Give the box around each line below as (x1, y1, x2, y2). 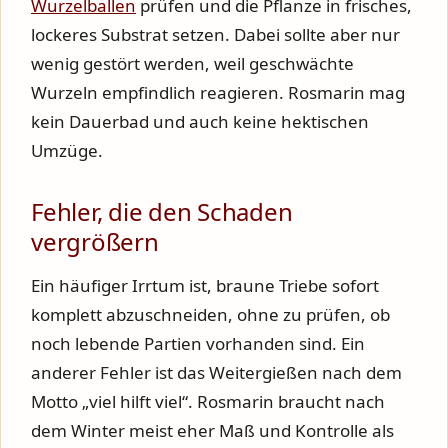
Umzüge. (31, 139, 103, 162)
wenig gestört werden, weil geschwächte (31, 52, 354, 75)
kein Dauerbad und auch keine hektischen (31, 110, 369, 133)
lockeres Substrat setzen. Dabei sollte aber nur (31, 23, 400, 46)
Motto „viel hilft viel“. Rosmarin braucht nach (31, 390, 385, 413)
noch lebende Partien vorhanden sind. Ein (31, 332, 365, 355)
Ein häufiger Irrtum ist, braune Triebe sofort (31, 274, 379, 297)
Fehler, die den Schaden (31, 195, 293, 228)
